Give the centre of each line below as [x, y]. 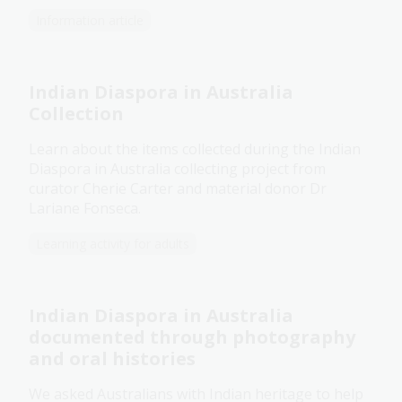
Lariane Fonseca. [85, 209]
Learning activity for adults [113, 244]
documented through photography [192, 337]
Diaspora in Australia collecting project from [177, 169]
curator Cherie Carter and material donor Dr [178, 189]
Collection [76, 114]
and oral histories [112, 359]
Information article [90, 21]
